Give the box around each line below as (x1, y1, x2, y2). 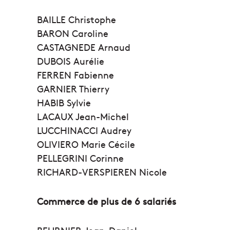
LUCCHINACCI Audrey (37, 124, 131, 137)
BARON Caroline (37, 27, 108, 40)
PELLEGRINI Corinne (37, 151, 124, 165)
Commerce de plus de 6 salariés (37, 195, 176, 208)
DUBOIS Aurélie (37, 54, 104, 68)
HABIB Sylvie (37, 96, 91, 109)
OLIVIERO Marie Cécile (37, 138, 135, 151)
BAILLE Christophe (37, 13, 116, 26)
